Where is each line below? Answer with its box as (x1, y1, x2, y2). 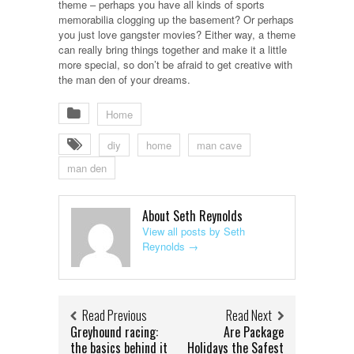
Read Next (226, 305, 272, 325)
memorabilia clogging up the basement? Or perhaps (58, 11, 294, 27)
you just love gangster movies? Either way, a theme (58, 26, 296, 42)
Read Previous (82, 305, 147, 325)
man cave (197, 137, 242, 153)
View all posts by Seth (142, 223, 245, 239)
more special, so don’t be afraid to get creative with (58, 56, 292, 72)
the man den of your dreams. (58, 71, 190, 87)
